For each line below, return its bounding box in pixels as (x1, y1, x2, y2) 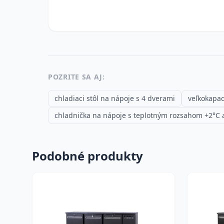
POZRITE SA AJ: (48, 72, 105, 81)
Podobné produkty (32, 147, 143, 164)
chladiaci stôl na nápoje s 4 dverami (54, 93, 175, 103)
